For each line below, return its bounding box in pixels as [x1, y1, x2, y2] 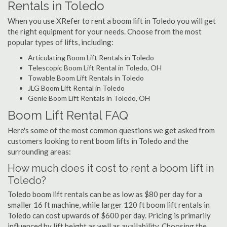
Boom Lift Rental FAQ [8, 108, 128, 123]
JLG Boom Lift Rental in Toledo [28, 84, 125, 92]
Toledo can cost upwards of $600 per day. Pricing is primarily [8, 211, 211, 220]
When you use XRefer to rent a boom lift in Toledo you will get [8, 16, 216, 25]
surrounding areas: [8, 147, 71, 156]
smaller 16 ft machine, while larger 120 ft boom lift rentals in [8, 200, 210, 209]
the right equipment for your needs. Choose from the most [8, 27, 202, 36]
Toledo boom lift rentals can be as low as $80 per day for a [8, 190, 202, 199]
